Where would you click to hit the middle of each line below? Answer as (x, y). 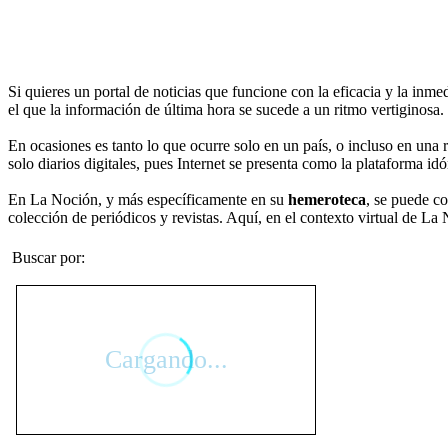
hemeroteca (327, 199)
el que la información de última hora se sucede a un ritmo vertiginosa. (226, 109)
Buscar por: (48, 257)
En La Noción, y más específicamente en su (148, 199)
